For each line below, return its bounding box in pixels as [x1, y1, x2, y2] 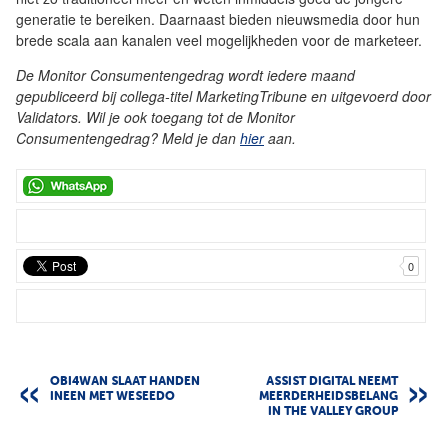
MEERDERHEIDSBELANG [259, 391, 398, 404]
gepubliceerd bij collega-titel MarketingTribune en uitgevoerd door [16, 86, 431, 107]
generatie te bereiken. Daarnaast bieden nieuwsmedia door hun [16, 9, 420, 30]
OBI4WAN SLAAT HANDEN [50, 376, 200, 389]
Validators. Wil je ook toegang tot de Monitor [16, 107, 295, 128]
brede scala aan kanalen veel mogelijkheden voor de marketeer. [16, 30, 422, 51]
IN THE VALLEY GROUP [268, 406, 398, 419]
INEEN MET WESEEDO [50, 391, 175, 404]
